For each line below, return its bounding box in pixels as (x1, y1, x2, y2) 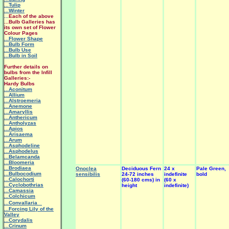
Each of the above (9, 13, 54, 19)
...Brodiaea (4, 165, 31, 171)
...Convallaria (4, 200, 42, 205)
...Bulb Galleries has (4, 19, 55, 25)
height (122, 182, 137, 188)
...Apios (4, 126, 23, 131)
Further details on (4, 64, 48, 70)
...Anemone (4, 103, 32, 109)
